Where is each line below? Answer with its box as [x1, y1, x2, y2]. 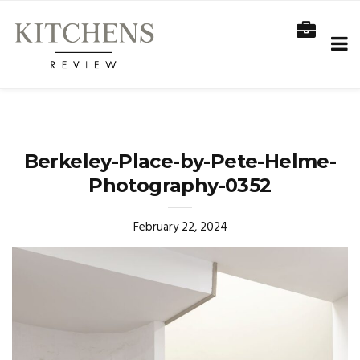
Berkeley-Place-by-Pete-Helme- [23, 149, 337, 173]
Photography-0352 [88, 174, 272, 197]
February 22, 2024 [133, 218, 227, 237]
